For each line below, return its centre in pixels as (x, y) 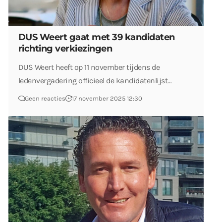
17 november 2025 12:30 (107, 98)
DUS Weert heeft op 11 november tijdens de (89, 67)
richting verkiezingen (65, 48)
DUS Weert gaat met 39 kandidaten (97, 37)
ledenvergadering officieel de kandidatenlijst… (95, 80)
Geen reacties (45, 98)
